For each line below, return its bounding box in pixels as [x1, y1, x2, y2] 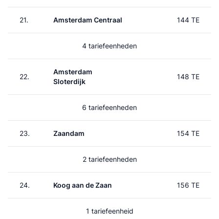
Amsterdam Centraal [53, 16, 122, 24]
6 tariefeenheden [82, 103, 137, 111]
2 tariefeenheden [82, 155, 137, 163]
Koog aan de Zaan [53, 181, 112, 189]
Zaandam [53, 129, 85, 137]
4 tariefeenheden [82, 42, 137, 50]
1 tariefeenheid [86, 207, 133, 215]
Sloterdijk [53, 77, 86, 86]
